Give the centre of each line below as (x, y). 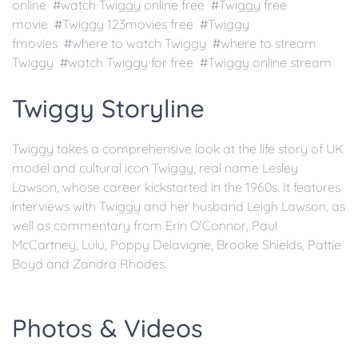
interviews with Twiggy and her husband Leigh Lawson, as (179, 207)
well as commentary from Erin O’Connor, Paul (145, 226)
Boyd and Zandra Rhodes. (89, 264)
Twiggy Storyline (108, 109)
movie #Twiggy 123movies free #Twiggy (131, 24)
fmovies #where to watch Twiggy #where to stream (164, 43)
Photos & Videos (107, 328)
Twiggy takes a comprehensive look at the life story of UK (178, 149)
